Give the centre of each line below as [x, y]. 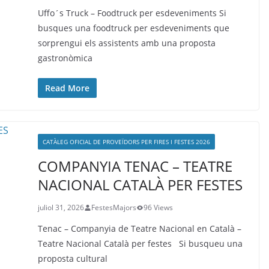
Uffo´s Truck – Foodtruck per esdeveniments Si [132, 13]
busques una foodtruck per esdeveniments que [133, 28]
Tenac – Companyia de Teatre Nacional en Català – [139, 228]
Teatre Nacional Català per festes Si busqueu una [140, 243]
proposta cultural [72, 258]
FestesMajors [113, 207]
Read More [67, 88]
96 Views [158, 207]
